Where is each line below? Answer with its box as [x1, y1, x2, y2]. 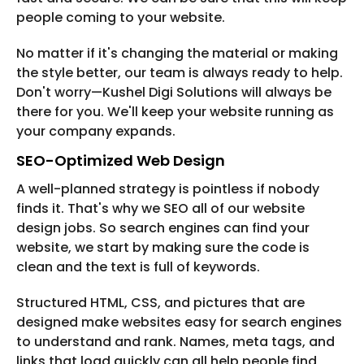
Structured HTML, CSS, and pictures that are [16, 293, 305, 313]
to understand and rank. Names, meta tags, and [16, 332, 335, 352]
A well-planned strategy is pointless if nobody [16, 180, 319, 199]
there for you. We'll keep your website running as [16, 102, 334, 122]
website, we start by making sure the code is [16, 238, 310, 258]
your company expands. [16, 122, 175, 141]
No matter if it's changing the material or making [16, 44, 338, 63]
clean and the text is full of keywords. [16, 258, 260, 277]
